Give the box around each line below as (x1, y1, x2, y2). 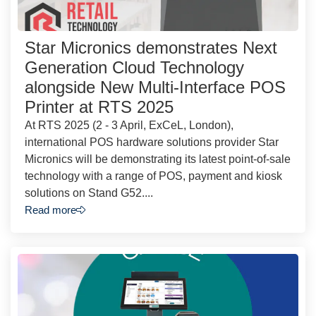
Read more (25, 203, 76, 216)
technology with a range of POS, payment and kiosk (25, 169, 282, 182)
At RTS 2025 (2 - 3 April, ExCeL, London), (25, 119, 233, 131)
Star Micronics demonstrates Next (25, 37, 277, 57)
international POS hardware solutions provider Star (25, 135, 279, 148)
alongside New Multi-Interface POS (25, 77, 286, 97)
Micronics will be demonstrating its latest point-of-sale (25, 152, 291, 165)
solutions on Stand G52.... (25, 186, 153, 199)
